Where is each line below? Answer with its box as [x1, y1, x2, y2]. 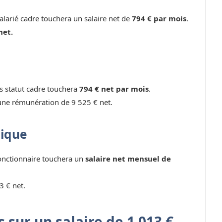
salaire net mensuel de [85, 154, 171, 164]
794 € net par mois [79, 83, 149, 94]
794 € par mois [132, 13, 186, 24]
